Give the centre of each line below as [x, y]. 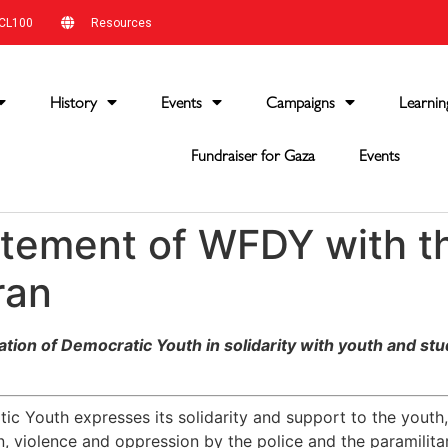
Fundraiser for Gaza [253, 155]
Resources [121, 22]
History [74, 102]
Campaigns [301, 102]
